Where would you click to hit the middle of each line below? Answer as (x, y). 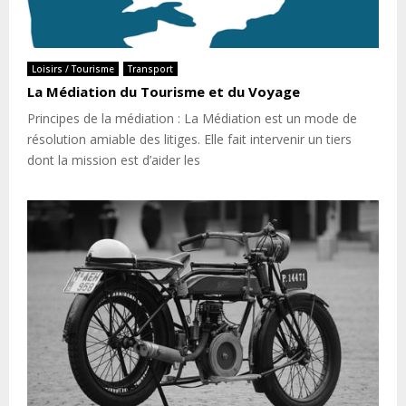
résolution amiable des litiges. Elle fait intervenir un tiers (189, 139)
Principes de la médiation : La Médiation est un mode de (192, 118)
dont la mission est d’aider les (114, 159)
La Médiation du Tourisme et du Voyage (164, 91)
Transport (150, 68)
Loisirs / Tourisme (73, 68)
